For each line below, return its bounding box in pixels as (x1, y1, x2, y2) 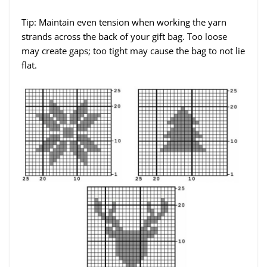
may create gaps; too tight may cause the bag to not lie (21, 45, 245, 57)
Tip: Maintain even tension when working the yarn (21, 16, 226, 29)
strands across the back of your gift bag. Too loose (21, 30, 227, 43)
